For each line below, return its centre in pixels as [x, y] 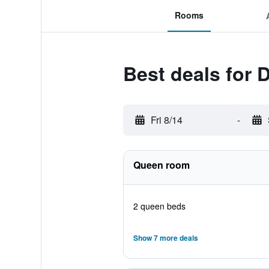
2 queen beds [159, 206]
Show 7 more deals [165, 238]
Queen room [161, 165]
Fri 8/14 [166, 120]
